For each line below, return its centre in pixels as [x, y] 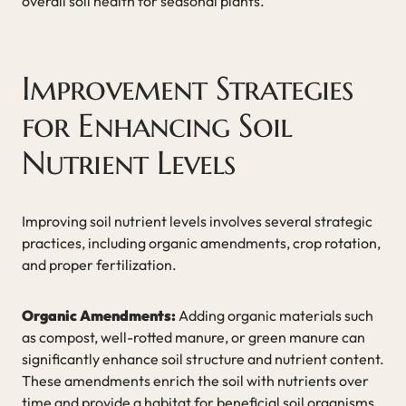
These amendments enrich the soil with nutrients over [195, 380]
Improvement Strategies [188, 88]
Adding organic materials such [275, 315]
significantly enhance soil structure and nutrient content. [203, 358]
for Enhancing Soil [157, 125]
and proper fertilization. [99, 264]
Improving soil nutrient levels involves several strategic [197, 221]
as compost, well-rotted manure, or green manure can [193, 337]
